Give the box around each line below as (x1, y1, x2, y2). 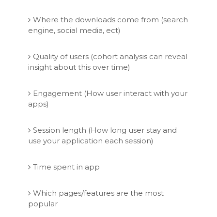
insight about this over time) (28, 62, 130, 72)
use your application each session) (28, 136, 154, 145)
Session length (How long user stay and (32, 125, 177, 135)
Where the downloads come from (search (32, 15, 188, 24)
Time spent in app (32, 162, 100, 171)
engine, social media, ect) (28, 25, 121, 35)
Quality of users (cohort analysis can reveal (32, 51, 187, 61)
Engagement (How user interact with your (32, 88, 187, 98)
